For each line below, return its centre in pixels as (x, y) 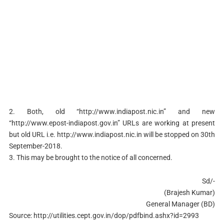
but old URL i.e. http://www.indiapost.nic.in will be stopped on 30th (112, 135)
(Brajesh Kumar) (190, 193)
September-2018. (35, 146)
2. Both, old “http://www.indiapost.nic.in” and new (112, 112)
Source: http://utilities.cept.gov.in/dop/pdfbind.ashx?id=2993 (104, 216)
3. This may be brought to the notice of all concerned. (90, 158)
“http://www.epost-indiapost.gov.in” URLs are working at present (112, 123)
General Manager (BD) (181, 204)
